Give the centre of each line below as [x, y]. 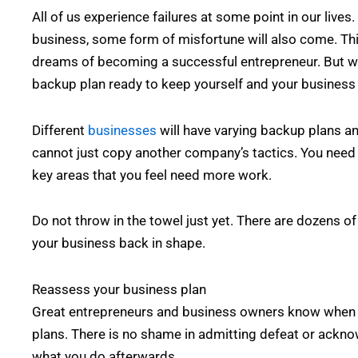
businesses [122, 130]
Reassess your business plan [119, 290]
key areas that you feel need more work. [152, 175]
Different [60, 130]
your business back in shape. [119, 243]
